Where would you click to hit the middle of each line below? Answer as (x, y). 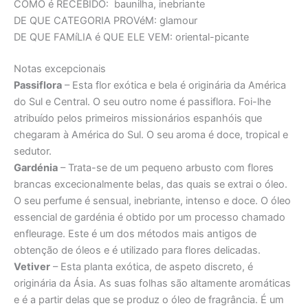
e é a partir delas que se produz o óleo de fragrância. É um (149, 300)
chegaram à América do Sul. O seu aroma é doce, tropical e (151, 135)
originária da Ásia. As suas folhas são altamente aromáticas (152, 284)
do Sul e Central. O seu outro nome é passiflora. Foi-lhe (142, 102)
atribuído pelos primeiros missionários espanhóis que (138, 119)
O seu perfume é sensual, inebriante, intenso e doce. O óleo (152, 201)
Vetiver (32, 267)
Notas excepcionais (60, 69)
